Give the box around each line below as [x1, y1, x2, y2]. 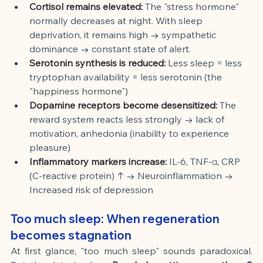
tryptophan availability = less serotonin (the [29, 70, 224, 83]
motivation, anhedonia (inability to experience [29, 127, 231, 139]
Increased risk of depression [29, 183, 153, 195]
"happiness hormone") [29, 85, 128, 97]
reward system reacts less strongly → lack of [29, 113, 227, 125]
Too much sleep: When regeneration [11, 211, 222, 226]
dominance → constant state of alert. [29, 42, 191, 55]
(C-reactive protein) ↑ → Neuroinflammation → [29, 169, 235, 181]
